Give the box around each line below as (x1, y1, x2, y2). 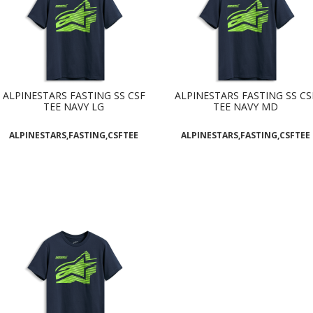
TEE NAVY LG (43, 100, 105, 114)
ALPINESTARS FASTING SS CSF (2, 89, 145, 103)
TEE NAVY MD (213, 100, 279, 114)
